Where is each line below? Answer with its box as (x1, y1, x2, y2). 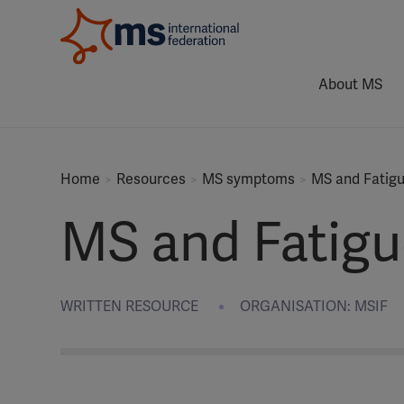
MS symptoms (202, 170, 295, 188)
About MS (318, 76, 382, 94)
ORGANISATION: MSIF (240, 298, 388, 316)
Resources (116, 170, 186, 188)
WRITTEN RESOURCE (60, 298, 198, 316)
